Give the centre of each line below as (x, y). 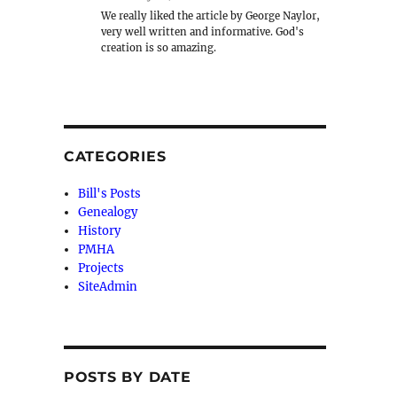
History (100, 231)
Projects (101, 269)
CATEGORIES (115, 157)
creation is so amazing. (159, 47)
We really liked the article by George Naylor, (211, 16)
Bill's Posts (110, 194)
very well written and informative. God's (203, 31)
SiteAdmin (108, 287)
